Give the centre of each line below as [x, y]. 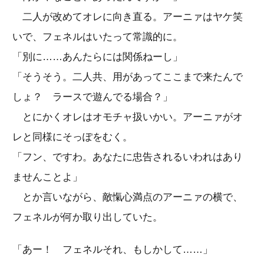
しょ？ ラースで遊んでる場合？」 [93, 97]
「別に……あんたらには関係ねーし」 [98, 57]
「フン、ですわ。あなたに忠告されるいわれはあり [128, 157]
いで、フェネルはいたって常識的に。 [98, 37]
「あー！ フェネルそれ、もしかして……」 [113, 249]
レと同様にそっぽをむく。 [72, 137]
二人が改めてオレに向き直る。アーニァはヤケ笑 [128, 16]
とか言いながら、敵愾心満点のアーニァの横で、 [128, 197]
